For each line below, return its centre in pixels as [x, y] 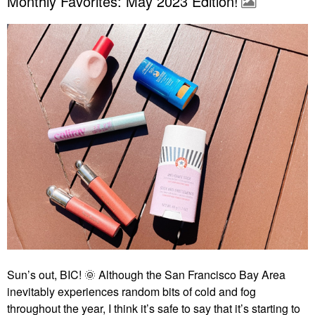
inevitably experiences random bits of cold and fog [131, 292]
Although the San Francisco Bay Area [191, 275]
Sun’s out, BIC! [46, 275]
